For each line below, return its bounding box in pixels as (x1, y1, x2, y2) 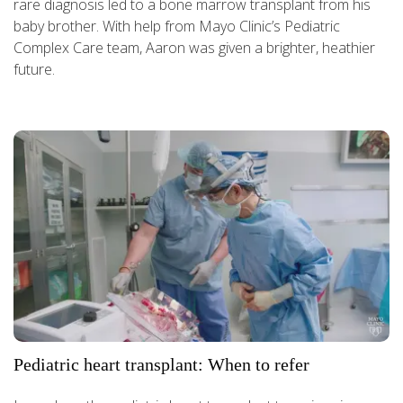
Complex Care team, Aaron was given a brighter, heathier (13, 38, 375, 58)
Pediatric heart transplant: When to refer (13, 354, 309, 375)
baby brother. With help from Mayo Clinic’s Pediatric (13, 16, 340, 37)
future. (13, 59, 55, 80)
